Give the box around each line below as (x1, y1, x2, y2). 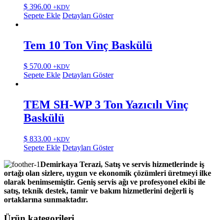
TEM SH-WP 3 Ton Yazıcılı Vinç (24, 98, 189, 111)
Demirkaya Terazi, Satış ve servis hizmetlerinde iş (40, 160, 204, 168)
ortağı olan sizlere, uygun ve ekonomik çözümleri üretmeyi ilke (4, 168, 211, 177)
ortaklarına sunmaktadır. (4, 195, 88, 204)
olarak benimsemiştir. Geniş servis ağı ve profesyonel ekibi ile (4, 177, 205, 186)
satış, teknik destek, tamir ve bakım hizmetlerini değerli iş (4, 186, 193, 195)
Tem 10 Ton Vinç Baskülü (24, 38, 152, 52)
